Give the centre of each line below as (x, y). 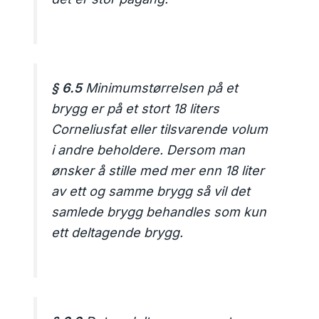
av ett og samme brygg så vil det (151, 191)
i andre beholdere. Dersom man (148, 150)
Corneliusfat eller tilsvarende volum (160, 129)
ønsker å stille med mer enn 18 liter (158, 170)
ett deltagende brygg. (117, 232)
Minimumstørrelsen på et (160, 88)
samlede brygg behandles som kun (159, 211)
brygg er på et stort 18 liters (136, 108)
